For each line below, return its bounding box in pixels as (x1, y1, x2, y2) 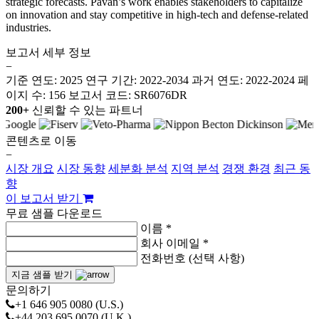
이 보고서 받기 (6, 192, 83, 204)
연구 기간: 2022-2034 (85, 73, 189, 86)
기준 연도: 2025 (6, 73, 85, 86)
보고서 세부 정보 (6, 46, 91, 58)
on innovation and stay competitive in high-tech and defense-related (6, 8, 308, 21)
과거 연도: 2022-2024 (192, 73, 298, 86)
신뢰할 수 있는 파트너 (32, 103, 143, 116)
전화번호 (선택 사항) (140, 251, 244, 264)
